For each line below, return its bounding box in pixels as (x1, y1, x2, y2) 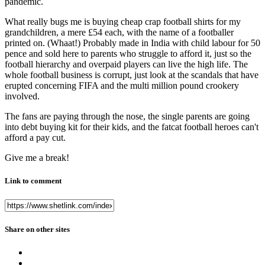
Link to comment (5, 176, 62, 186)
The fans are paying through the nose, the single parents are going (5, 111, 250, 122)
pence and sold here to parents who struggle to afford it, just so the (5, 49, 251, 59)
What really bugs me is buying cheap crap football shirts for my (5, 17, 241, 27)
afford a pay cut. (5, 132, 66, 143)
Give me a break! (5, 153, 69, 163)
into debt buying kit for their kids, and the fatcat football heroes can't (5, 122, 258, 132)
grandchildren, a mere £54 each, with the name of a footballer (5, 27, 234, 38)
